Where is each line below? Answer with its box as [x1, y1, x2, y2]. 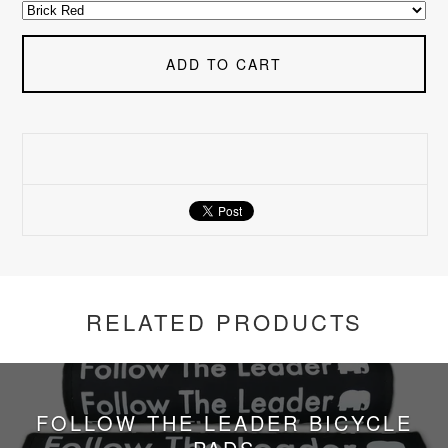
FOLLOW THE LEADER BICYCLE [35, 407, 413, 437]
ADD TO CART [166, 53, 282, 74]
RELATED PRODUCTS [85, 305, 363, 337]
